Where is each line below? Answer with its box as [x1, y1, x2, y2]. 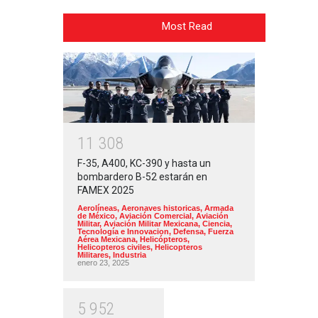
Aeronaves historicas [121, 204, 200, 213]
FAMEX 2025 [77, 185, 134, 197]
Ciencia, [202, 219, 232, 229]
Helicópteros [140, 235, 187, 244]
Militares [77, 251, 109, 260]
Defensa [173, 227, 204, 236]
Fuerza [208, 227, 234, 236]
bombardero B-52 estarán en [77, 171, 207, 183]
